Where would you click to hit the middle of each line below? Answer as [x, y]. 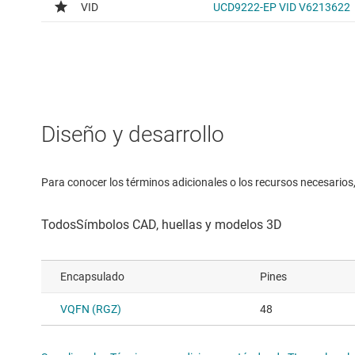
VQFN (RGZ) [91, 309]
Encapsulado [92, 276]
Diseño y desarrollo [133, 134]
